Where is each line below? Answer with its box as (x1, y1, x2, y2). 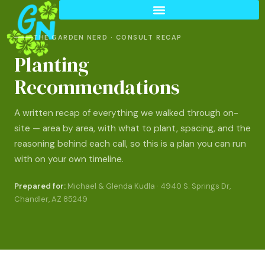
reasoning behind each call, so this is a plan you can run (14, 137, 246, 150)
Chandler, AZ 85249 (14, 193, 88, 204)
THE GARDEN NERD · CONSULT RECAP (33, 33, 182, 41)
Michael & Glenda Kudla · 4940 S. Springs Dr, (66, 180, 231, 191)
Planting (14, 50, 89, 78)
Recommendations (14, 73, 180, 101)
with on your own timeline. (14, 153, 124, 165)
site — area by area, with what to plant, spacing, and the (14, 122, 251, 134)
